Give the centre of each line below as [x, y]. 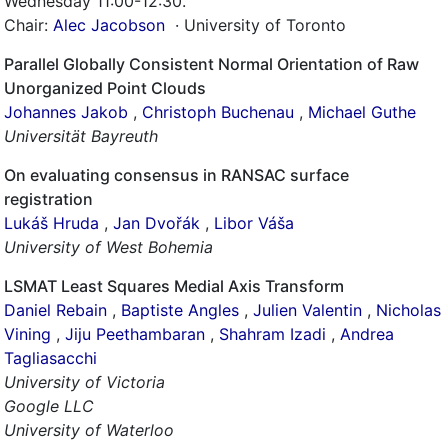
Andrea [367, 334]
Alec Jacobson [109, 25]
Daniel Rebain [55, 310]
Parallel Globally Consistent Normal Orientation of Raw [211, 64]
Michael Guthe [362, 112]
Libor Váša [254, 223]
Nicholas [408, 310]
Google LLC [49, 406]
